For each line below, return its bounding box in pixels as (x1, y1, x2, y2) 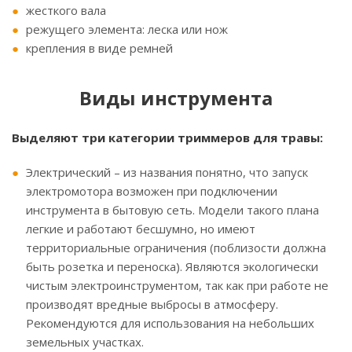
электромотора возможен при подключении (26, 183, 277, 200)
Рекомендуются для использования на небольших (26, 315, 314, 332)
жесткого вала (26, 2, 106, 19)
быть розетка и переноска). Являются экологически (26, 258, 318, 275)
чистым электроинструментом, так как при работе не (26, 277, 328, 294)
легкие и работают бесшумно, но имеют (26, 221, 255, 237)
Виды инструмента (79, 85, 273, 112)
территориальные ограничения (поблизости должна (26, 240, 326, 256)
